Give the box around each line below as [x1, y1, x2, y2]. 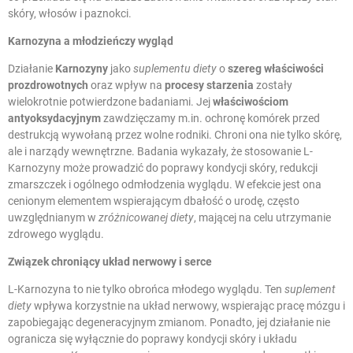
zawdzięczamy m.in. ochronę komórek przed [101, 111, 320, 124]
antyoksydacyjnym [8, 111, 101, 124]
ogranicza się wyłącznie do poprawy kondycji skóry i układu [8, 332, 297, 345]
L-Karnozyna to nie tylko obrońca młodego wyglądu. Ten [8, 282, 284, 295]
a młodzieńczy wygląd [61, 34, 173, 47]
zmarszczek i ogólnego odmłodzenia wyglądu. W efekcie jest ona [8, 177, 321, 191]
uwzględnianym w [8, 210, 98, 224]
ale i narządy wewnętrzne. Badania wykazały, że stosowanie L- [8, 144, 313, 158]
